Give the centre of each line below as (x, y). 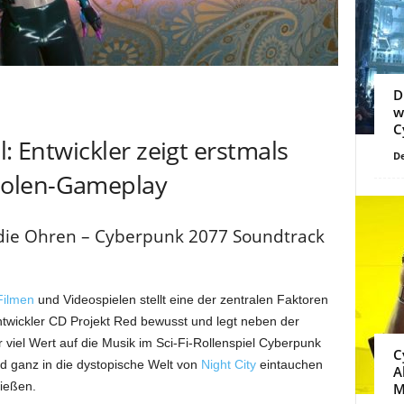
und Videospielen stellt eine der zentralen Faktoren (181, 299)
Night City (228, 364)
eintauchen (289, 364)
